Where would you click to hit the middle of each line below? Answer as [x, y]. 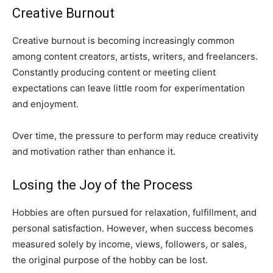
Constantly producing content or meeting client [114, 72]
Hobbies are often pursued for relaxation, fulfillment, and [134, 212]
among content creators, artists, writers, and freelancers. [135, 56]
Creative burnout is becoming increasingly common [123, 40]
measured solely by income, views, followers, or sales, [129, 244]
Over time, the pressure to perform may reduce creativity [135, 135]
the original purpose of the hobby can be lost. [110, 260]
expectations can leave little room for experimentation [129, 88]
